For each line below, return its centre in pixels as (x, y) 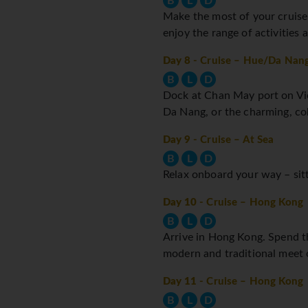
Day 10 (180, 203)
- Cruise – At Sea (232, 140)
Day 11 (180, 282)
